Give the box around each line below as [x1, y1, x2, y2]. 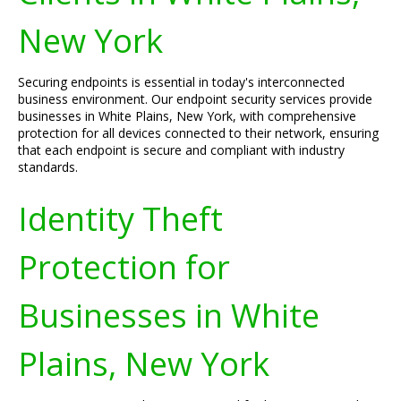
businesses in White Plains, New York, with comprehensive [18, 107, 356, 124]
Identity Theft [18, 196, 223, 241]
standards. [18, 158, 78, 175]
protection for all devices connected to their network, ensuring [18, 124, 379, 141]
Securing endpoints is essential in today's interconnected [18, 73, 345, 90]
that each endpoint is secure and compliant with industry [18, 141, 345, 158]
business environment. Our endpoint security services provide [18, 90, 372, 107]
